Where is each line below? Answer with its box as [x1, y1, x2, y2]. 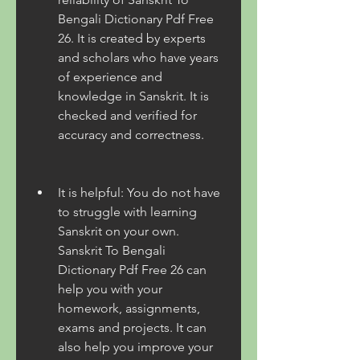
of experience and [58, 69, 162, 84]
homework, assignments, [58, 301, 200, 316]
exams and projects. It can [58, 320, 207, 335]
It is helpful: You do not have [58, 185, 220, 200]
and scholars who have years [58, 50, 219, 65]
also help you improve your [58, 339, 213, 354]
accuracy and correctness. [58, 127, 204, 142]
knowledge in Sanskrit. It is [58, 88, 209, 104]
